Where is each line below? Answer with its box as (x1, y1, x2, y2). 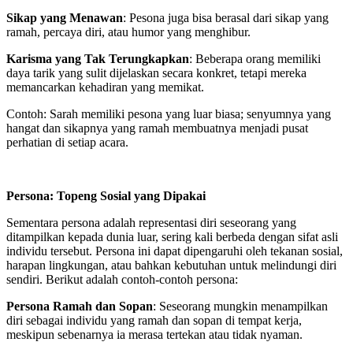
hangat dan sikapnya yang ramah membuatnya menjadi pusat (6, 121, 308, 135)
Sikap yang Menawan (6, 10, 123, 24)
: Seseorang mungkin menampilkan (153, 299, 328, 313)
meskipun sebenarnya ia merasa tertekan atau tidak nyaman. (6, 327, 303, 341)
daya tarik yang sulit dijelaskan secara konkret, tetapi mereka (6, 65, 307, 80)
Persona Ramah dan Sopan (6, 299, 153, 313)
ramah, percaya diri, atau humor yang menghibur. (6, 24, 251, 39)
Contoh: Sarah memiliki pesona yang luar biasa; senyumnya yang (6, 106, 331, 121)
